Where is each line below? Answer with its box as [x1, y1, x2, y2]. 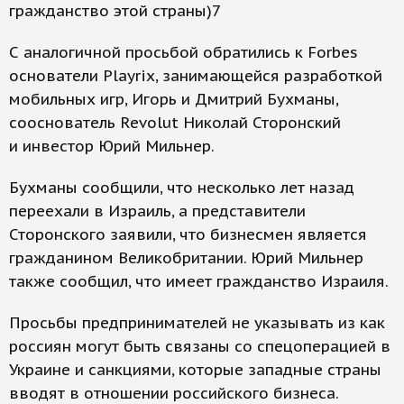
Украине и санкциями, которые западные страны [9, 360, 381, 381]
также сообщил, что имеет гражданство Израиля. [9, 271, 389, 292]
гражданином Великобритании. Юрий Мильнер [9, 248, 363, 269]
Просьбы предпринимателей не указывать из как [9, 313, 385, 334]
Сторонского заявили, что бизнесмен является [9, 225, 367, 245]
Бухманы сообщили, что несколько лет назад [9, 178, 354, 198]
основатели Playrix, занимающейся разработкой [9, 66, 382, 87]
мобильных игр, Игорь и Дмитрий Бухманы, [9, 89, 338, 110]
